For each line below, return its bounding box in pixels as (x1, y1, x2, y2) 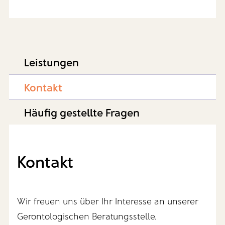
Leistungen (24, 55, 79, 68)
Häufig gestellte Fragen (24, 105, 140, 119)
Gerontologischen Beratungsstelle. (17, 210, 157, 221)
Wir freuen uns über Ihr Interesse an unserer (17, 195, 199, 206)
